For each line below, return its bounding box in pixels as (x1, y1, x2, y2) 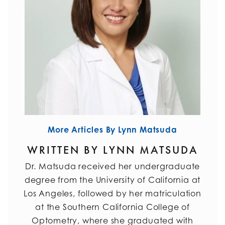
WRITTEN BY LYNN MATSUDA (27, 143, 198, 158)
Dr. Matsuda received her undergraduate (25, 161, 200, 172)
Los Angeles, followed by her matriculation (24, 188, 201, 199)
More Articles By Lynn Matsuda (48, 125, 177, 135)
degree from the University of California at (24, 175, 201, 185)
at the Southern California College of (35, 202, 190, 212)
